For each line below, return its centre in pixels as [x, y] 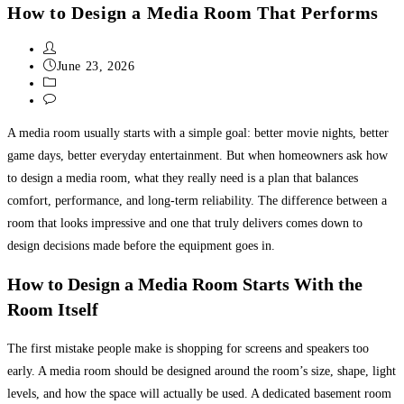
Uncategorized [96, 83]
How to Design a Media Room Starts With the [185, 285]
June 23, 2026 [96, 66]
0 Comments [91, 100]
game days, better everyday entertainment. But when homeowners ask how [197, 155]
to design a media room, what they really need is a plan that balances [183, 178]
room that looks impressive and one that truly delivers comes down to [185, 223]
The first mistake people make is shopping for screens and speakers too [188, 348]
